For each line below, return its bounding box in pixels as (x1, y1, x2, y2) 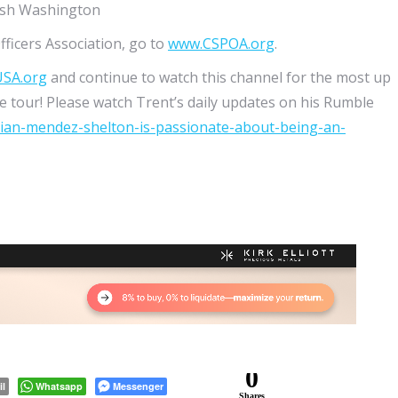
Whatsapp (36, 379, 83, 393)
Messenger (113, 379, 163, 393)
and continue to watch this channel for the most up (47, 68, 391, 87)
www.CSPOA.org (168, 34, 275, 53)
